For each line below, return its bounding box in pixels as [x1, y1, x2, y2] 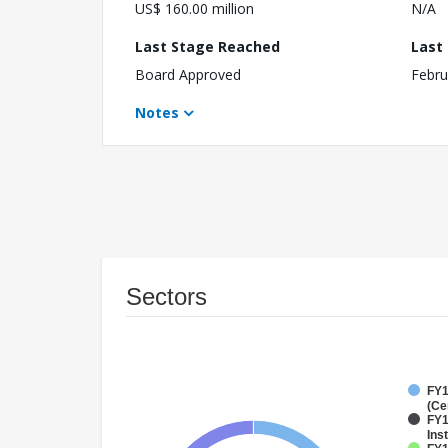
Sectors [126, 283, 207, 311]
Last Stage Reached [135, 37, 280, 57]
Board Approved [135, 65, 241, 85]
